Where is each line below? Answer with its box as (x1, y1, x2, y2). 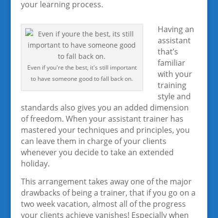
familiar (157, 57, 185, 68)
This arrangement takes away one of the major (20, 176, 192, 187)
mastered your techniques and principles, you (20, 125, 190, 135)
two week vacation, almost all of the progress (20, 199, 186, 209)
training (157, 80, 186, 91)
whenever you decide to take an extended (20, 147, 174, 158)
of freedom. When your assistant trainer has (20, 113, 183, 124)
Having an (157, 24, 194, 35)
